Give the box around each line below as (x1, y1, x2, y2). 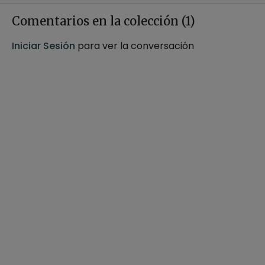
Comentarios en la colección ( (12, 13, 186, 28)
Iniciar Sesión (12, 38, 75, 53)
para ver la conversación (75, 38, 194, 53)
